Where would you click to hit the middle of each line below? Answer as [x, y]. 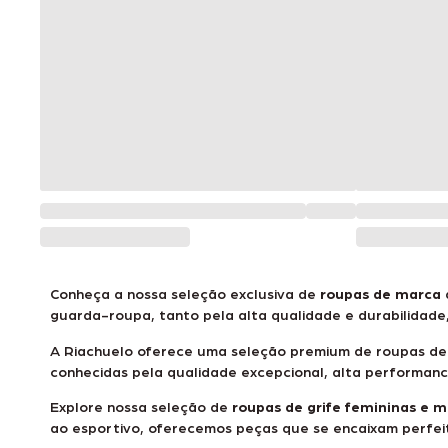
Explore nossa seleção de [141, 406]
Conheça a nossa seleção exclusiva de [185, 293]
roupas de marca [380, 293]
